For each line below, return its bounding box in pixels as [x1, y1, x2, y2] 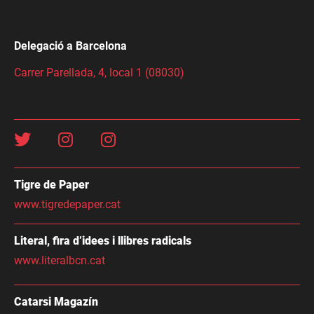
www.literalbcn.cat [14, 254, 105, 268]
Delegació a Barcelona [14, 39, 127, 53]
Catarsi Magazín [14, 295, 98, 309]
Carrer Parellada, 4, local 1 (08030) [14, 65, 184, 79]
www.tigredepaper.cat [14, 198, 121, 212]
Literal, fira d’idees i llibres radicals [14, 234, 191, 248]
